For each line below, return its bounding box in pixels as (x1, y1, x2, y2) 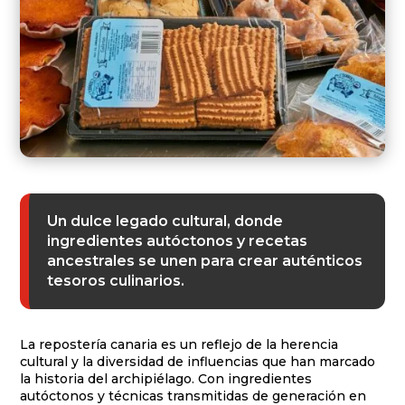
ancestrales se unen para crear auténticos (47, 251, 363, 269)
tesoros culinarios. (47, 271, 185, 289)
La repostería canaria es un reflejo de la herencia (20, 335, 339, 353)
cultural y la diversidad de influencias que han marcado (20, 353, 376, 370)
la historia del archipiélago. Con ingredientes (20, 370, 313, 387)
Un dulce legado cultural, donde (47, 212, 284, 230)
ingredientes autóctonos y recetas (47, 231, 308, 250)
